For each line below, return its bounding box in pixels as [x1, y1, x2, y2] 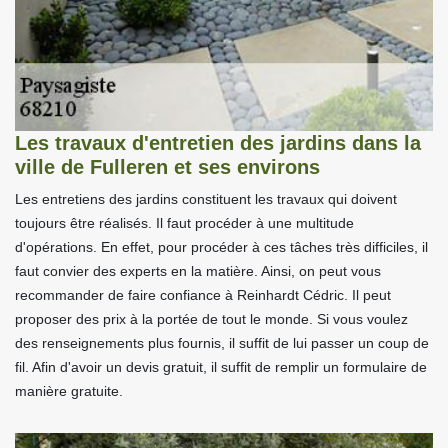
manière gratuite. [15, 382, 123, 399]
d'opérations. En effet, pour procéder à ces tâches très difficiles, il [15, 238, 428, 255]
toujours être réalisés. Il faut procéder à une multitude [15, 214, 354, 231]
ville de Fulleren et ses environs [15, 155, 320, 178]
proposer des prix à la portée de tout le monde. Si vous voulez [15, 310, 408, 327]
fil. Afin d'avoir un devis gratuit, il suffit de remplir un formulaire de [15, 358, 427, 375]
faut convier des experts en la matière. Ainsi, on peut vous [15, 262, 381, 279]
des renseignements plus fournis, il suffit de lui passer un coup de [15, 334, 429, 351]
